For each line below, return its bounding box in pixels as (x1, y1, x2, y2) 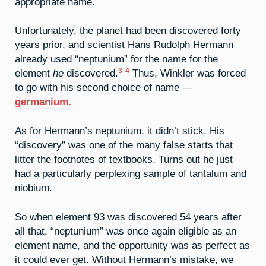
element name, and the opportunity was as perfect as (15, 239, 250, 251)
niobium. (15, 182, 52, 194)
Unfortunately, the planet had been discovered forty (15, 25, 241, 36)
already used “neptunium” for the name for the (15, 53, 218, 65)
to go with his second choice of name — (15, 82, 192, 93)
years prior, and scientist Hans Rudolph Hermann (15, 39, 233, 50)
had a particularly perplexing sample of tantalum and (15, 168, 246, 179)
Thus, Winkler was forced (129, 68, 246, 79)
